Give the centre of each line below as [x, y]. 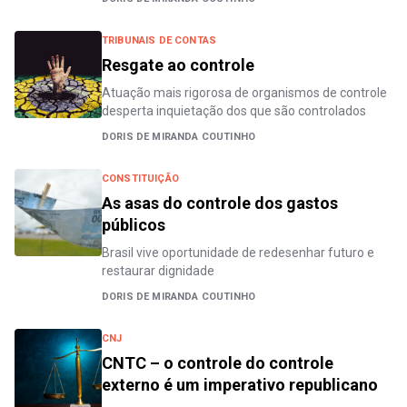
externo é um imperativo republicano [240, 385]
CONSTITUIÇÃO [140, 179]
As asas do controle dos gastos [220, 203]
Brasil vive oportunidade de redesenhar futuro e [238, 253]
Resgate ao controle [178, 65]
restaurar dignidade [158, 271]
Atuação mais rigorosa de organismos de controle [244, 93]
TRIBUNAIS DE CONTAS [159, 40]
